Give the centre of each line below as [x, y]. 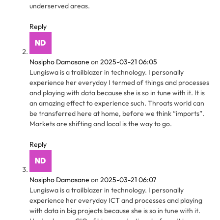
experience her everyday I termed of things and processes [119, 83]
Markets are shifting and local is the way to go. [101, 124]
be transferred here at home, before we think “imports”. [117, 114]
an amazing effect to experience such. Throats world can [117, 103]
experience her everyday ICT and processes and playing [116, 201]
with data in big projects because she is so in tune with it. [115, 211]
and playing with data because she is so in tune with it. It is [117, 93]
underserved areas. [60, 6]
